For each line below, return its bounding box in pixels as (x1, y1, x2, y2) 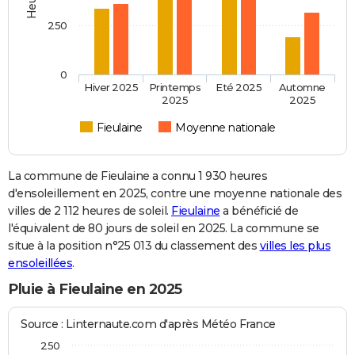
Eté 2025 (216, 81, 262, 94)
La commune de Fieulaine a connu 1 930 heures (8, 169, 267, 184)
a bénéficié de (219, 204, 298, 219)
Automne (278, 81, 326, 94)
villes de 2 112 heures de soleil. (8, 204, 171, 219)
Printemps (148, 81, 201, 94)
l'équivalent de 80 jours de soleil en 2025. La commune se (8, 221, 319, 236)
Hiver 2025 (84, 81, 139, 94)
